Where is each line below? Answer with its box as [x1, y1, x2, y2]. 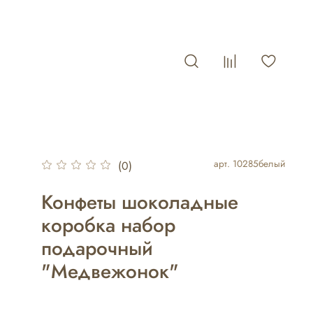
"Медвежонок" [41, 257, 179, 286]
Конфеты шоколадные [41, 188, 238, 217]
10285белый [233, 156, 285, 171]
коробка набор [41, 211, 175, 240]
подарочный [41, 234, 153, 263]
